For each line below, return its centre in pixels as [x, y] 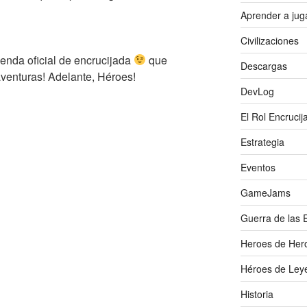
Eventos [258, 167]
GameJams [265, 192]
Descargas [263, 65]
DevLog [257, 91]
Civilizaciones [269, 40]
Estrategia [262, 142]
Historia [257, 294]
